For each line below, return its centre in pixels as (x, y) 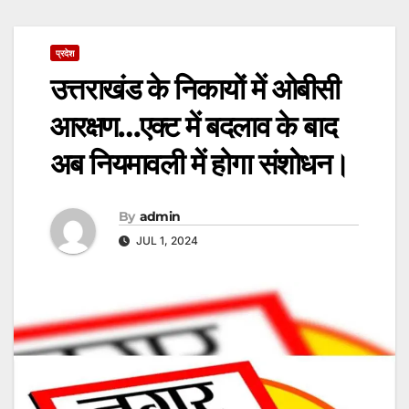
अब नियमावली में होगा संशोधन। (200, 164)
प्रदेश (65, 53)
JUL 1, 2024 (166, 240)
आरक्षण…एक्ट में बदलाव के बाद (193, 127)
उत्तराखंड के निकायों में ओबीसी (195, 89)
